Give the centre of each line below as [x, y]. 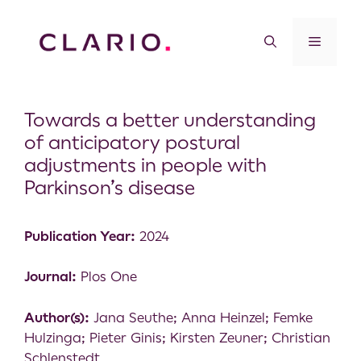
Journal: [50, 277]
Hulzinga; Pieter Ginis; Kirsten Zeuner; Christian [177, 337]
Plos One [107, 277]
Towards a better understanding [170, 120]
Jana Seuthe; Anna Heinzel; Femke [201, 317]
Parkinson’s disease [110, 187]
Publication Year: [80, 236]
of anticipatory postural [132, 142]
